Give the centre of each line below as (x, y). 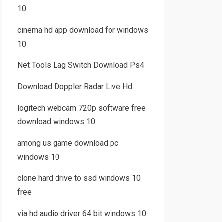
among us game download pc (68, 143)
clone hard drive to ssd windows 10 (79, 178)
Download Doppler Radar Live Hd (75, 86)
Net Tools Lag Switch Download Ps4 (81, 65)
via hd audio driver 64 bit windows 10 (82, 213)
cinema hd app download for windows (83, 30)
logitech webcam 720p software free (81, 108)
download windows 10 (56, 122)
